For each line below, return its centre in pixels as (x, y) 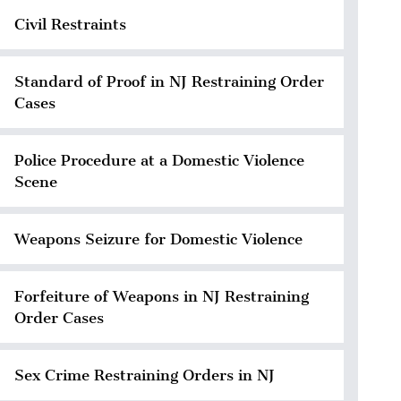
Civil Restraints (70, 24)
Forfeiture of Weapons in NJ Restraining (162, 296)
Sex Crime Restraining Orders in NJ (145, 375)
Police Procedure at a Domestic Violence (159, 160)
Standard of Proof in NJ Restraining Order (169, 81)
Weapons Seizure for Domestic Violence (158, 239)
